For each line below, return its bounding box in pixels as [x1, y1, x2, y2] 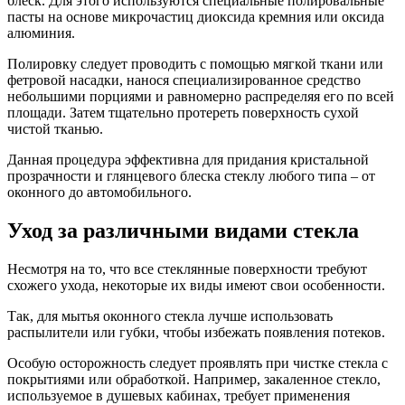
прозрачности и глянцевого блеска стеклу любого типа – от [7, 168, 375, 184]
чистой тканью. [7, 121, 103, 137]
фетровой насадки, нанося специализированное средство [7, 72, 361, 89]
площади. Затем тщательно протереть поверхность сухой [7, 105, 359, 121]
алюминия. [7, 25, 75, 42]
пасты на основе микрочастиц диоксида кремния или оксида [7, 9, 384, 25]
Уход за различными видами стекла [7, 219, 359, 243]
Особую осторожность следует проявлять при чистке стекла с [7, 354, 388, 371]
